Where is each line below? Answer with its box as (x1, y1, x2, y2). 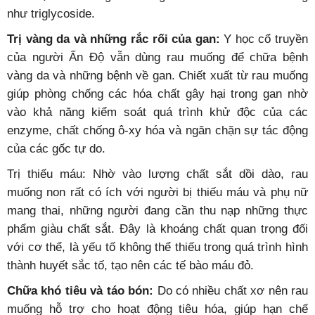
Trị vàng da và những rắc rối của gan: (7, 32, 224, 45)
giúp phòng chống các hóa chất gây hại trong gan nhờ (7, 87, 308, 100)
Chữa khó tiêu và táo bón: (7, 284, 154, 297)
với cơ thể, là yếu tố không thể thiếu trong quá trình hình (7, 240, 308, 253)
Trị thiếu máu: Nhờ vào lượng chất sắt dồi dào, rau (7, 167, 308, 180)
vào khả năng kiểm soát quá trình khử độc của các (7, 105, 308, 118)
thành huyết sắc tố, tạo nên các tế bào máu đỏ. (7, 259, 254, 271)
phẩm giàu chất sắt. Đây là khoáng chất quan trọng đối (7, 222, 308, 235)
